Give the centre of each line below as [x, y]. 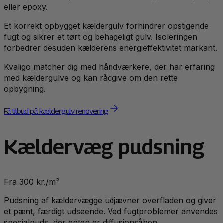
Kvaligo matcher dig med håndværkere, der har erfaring [109, 67]
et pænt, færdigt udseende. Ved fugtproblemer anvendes [111, 211]
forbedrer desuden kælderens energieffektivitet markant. [111, 48]
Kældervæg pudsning [104, 147]
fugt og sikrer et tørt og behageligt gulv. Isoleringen [101, 37]
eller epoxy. [26, 7]
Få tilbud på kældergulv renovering [56, 111]
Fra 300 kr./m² [32, 182]
